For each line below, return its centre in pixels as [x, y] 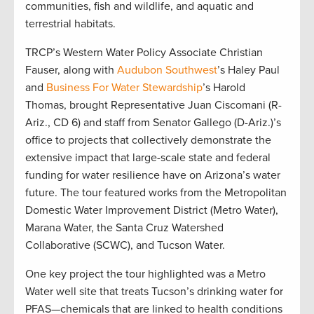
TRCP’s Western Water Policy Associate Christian [144, 52]
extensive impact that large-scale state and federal [148, 157]
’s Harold [224, 87]
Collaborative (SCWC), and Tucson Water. [128, 245]
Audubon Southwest [166, 70]
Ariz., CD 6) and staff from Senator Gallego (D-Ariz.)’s [153, 122]
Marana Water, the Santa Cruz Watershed [124, 227]
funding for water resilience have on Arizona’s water [153, 175]
